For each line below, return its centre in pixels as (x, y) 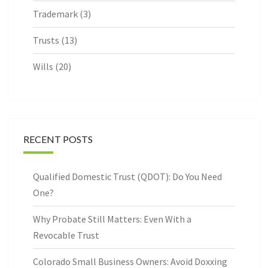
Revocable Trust (66, 235)
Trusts (46, 40)
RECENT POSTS (58, 139)
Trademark (55, 14)
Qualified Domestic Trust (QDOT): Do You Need (127, 177)
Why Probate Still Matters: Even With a (112, 219)
